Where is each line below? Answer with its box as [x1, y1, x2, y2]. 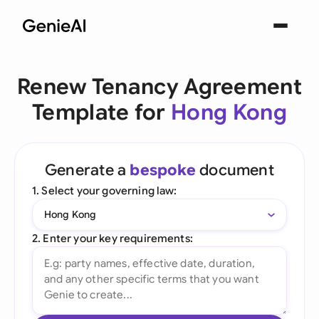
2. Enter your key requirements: [32, 231, 193, 245]
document [195, 160, 274, 179]
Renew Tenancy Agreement [17, 73, 302, 100]
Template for [32, 99, 172, 126]
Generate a [45, 160, 130, 179]
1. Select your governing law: [32, 184, 177, 197]
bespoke [130, 160, 196, 179]
